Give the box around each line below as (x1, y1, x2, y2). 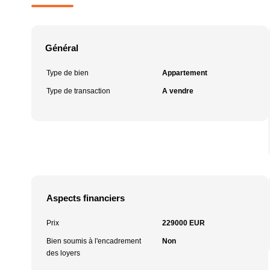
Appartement (162, 69, 207, 77)
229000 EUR (162, 219, 205, 227)
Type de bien (46, 69, 89, 77)
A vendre (162, 87, 193, 95)
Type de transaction (46, 87, 110, 95)
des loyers (46, 249, 80, 257)
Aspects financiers (46, 193, 125, 203)
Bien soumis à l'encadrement (46, 237, 141, 245)
